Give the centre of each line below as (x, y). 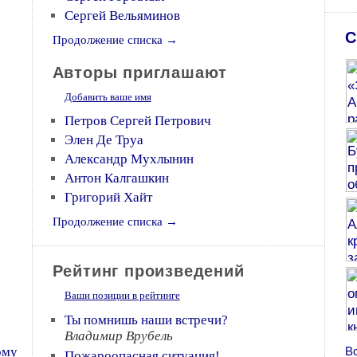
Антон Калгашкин (116, 178)
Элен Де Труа (104, 140)
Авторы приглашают (140, 73)
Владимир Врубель (118, 336)
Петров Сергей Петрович (137, 121)
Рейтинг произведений (148, 271)
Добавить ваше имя (108, 97)
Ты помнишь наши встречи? (146, 320)
